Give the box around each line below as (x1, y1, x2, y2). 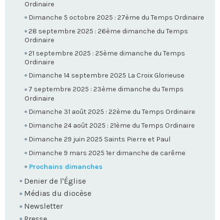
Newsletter (24, 201, 63, 211)
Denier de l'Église (24, 176, 86, 186)
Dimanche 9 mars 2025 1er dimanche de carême (28, 148, 186, 157)
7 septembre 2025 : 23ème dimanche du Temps (28, 85, 184, 94)
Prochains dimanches (29, 162, 103, 171)
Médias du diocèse (24, 189, 91, 198)
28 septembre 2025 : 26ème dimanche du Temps (28, 27, 188, 36)
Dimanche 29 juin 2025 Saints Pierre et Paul (28, 135, 170, 143)
